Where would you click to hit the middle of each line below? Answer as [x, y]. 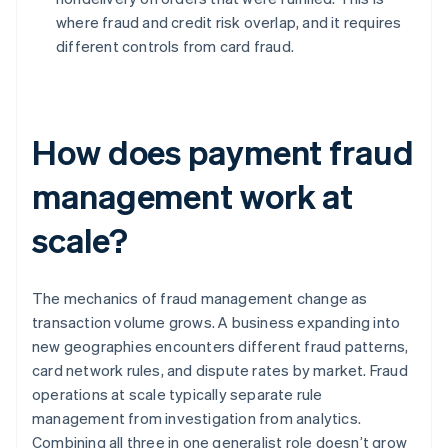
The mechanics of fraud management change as [200, 298]
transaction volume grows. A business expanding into [216, 322]
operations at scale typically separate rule [177, 394]
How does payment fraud [223, 152]
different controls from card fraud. [175, 46]
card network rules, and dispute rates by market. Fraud [220, 370]
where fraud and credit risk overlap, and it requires [229, 22]
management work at [193, 196]
